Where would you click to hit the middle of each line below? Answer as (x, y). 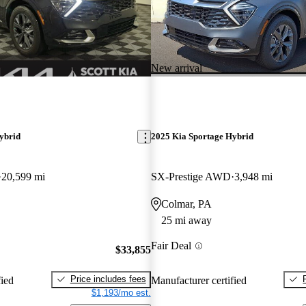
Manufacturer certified (198, 280)
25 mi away (186, 221)
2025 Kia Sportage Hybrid (202, 137)
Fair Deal (171, 246)
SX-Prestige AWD (191, 177)
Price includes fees (108, 279)
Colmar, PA (186, 204)
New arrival (176, 68)
